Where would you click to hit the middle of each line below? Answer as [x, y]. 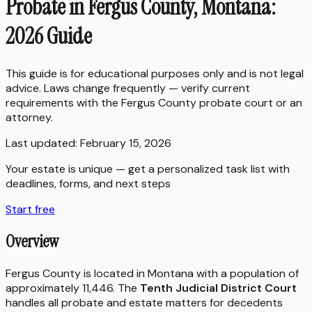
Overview [32, 241]
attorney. [29, 117]
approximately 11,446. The [73, 288]
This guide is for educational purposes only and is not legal [155, 73]
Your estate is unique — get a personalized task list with [148, 169]
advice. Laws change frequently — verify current [128, 88]
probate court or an [249, 102]
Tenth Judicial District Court [218, 288]
